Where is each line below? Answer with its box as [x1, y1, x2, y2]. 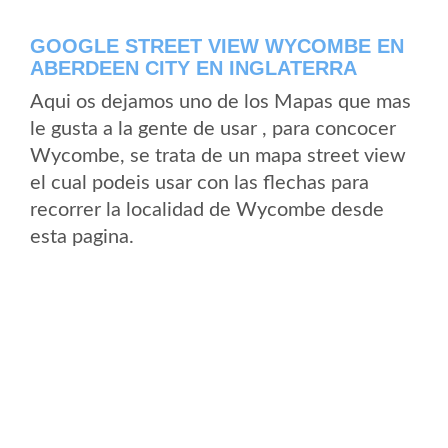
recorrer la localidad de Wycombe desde [30, 200, 384, 220]
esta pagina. [30, 227, 134, 247]
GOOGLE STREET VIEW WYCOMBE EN [30, 35, 404, 57]
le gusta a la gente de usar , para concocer [30, 119, 396, 139]
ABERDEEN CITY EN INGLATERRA [30, 57, 357, 79]
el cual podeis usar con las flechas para [30, 173, 369, 193]
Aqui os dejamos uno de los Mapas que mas [30, 92, 411, 112]
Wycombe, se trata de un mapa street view [30, 146, 406, 166]
